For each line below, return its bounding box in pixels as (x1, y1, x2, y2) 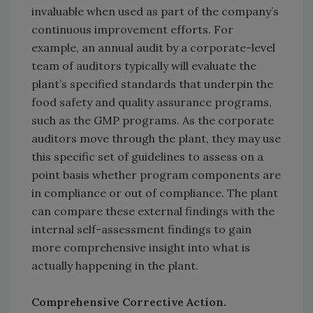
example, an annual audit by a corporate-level (31, 41, 275, 55)
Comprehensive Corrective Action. (31, 295, 226, 310)
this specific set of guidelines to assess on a (31, 150, 263, 164)
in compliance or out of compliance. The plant (31, 186, 278, 201)
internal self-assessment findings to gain (31, 222, 252, 237)
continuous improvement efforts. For (31, 22, 233, 37)
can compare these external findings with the (31, 204, 275, 219)
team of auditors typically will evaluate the (31, 59, 256, 73)
